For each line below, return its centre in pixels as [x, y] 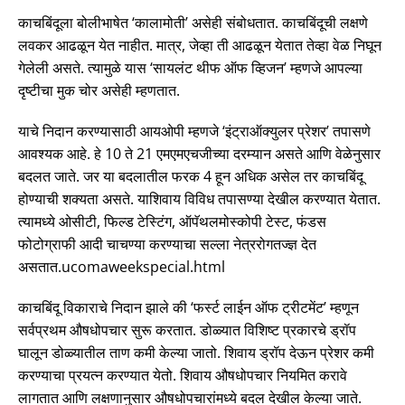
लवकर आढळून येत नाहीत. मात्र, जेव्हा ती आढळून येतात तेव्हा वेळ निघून [200, 45]
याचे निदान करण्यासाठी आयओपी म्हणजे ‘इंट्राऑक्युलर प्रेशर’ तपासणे [194, 131]
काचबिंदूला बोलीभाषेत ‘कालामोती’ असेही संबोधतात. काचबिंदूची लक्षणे [193, 22]
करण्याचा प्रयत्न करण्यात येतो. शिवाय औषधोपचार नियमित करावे [183, 375]
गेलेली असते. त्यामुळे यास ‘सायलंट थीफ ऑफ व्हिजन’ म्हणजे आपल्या [190, 67]
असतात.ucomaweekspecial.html [122, 266]
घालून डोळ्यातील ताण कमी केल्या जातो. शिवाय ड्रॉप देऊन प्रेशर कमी [196, 352]
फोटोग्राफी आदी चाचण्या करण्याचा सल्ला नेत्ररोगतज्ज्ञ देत [167, 244]
